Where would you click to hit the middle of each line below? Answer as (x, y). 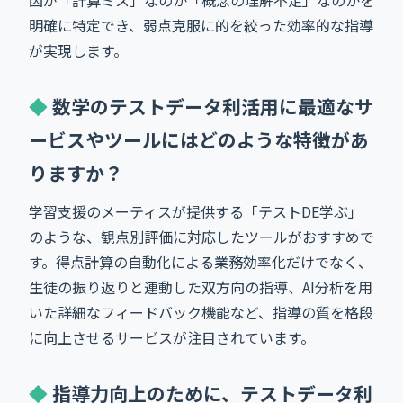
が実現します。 (78, 50)
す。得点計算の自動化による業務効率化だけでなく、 (201, 261)
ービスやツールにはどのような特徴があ (199, 139)
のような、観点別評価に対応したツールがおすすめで (201, 236)
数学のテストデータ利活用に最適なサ (213, 106)
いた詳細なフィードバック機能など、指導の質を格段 (201, 312)
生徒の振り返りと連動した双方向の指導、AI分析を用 (201, 287)
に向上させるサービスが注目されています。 (172, 337)
